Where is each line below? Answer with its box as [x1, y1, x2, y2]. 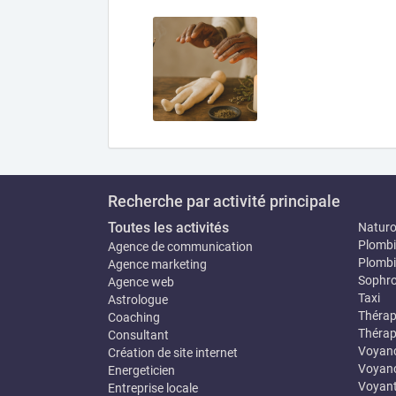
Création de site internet [108, 346, 238, 360]
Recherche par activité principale [108, 192, 340, 210]
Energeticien [108, 363, 175, 377]
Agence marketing [108, 257, 207, 271]
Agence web [108, 275, 174, 289]
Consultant [108, 328, 169, 342]
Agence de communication [108, 240, 253, 254]
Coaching [108, 310, 160, 324]
